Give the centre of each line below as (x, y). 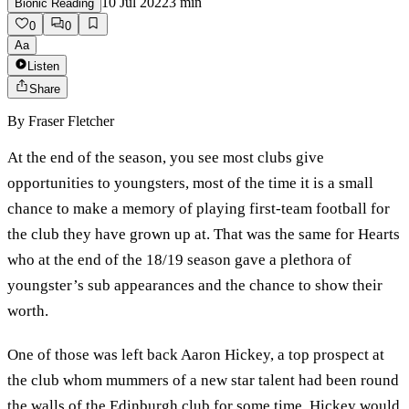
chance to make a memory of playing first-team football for (199, 209)
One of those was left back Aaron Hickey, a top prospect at (196, 354)
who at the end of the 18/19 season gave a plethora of (179, 260)
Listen (43, 67)
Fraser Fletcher (71, 121)
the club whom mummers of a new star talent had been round (203, 380)
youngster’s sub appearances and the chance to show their (195, 286)
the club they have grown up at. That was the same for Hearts (204, 235)
